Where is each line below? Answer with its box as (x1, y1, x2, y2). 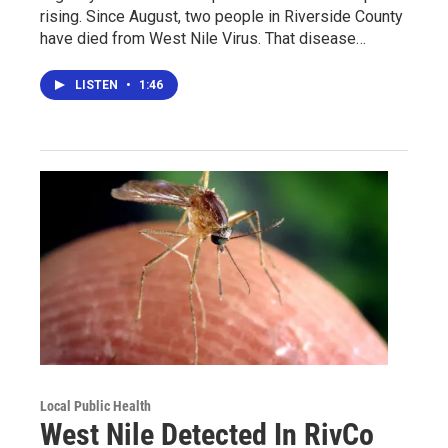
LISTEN (75, 77, 121, 92)
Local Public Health (40, 397, 151, 414)
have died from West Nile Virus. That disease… (40, 28, 366, 48)
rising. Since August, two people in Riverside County (40, 6, 403, 26)
